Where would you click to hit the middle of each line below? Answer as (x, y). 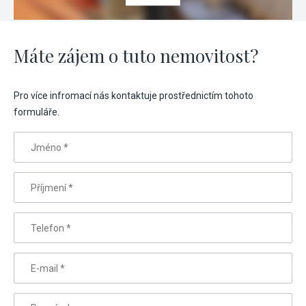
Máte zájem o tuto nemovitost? (136, 56)
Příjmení (33, 180)
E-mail (29, 261)
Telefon (31, 221)
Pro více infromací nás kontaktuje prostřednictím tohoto (134, 96)
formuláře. (37, 112)
